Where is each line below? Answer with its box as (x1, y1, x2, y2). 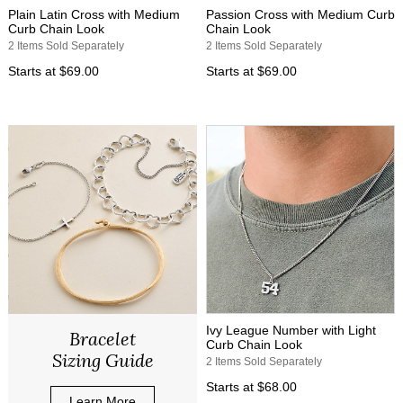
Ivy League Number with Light (206, 322, 376, 337)
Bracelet (69, 327, 136, 350)
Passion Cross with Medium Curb (206, 6, 395, 22)
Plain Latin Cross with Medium (8, 6, 180, 22)
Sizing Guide (51, 348, 154, 372)
